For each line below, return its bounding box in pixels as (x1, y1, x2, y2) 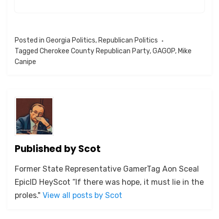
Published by (15, 142, 78, 156)
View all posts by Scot (43, 191, 122, 200)
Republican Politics (98, 36, 158, 45)
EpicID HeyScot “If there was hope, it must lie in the (15, 177, 204, 187)
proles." (15, 191, 43, 200)
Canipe (15, 58, 36, 66)
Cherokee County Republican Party (40, 47, 150, 56)
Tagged (15, 47, 40, 56)
